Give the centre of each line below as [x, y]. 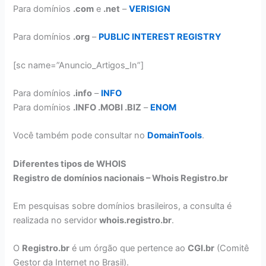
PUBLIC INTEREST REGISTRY [160, 37]
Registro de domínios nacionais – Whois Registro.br [121, 178]
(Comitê [232, 248]
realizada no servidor [56, 220]
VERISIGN [150, 9]
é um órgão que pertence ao [129, 248]
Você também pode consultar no [80, 136]
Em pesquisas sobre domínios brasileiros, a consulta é [123, 206]
